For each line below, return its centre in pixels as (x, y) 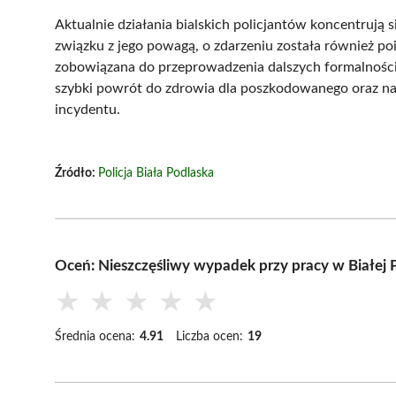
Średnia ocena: (95, 336)
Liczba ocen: (209, 336)
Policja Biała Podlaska (156, 173)
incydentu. (88, 109)
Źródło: (76, 173)
